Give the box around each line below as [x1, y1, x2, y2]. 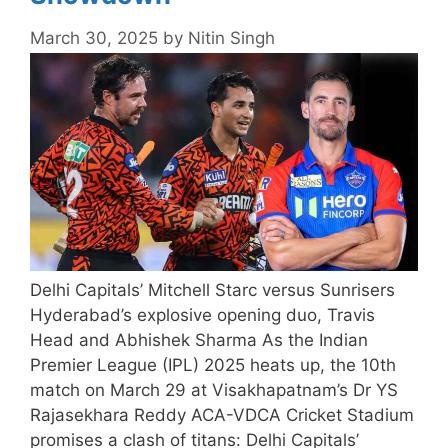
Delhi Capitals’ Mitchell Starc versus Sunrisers [30, 280, 395, 301]
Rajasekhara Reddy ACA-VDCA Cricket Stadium [30, 405, 414, 426]
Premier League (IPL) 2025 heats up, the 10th [30, 355, 396, 376]
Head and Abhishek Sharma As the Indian [30, 330, 368, 351]
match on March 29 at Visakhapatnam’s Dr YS [30, 380, 398, 401]
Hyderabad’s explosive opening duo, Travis [30, 305, 375, 326]
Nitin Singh [188, 27, 275, 48]
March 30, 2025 [30, 27, 158, 48]
